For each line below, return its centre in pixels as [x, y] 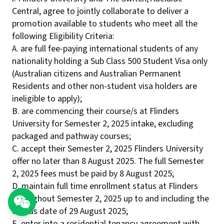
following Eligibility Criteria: [63, 36]
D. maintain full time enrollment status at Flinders [105, 186]
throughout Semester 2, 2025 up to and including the [110, 199]
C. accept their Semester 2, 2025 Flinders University [107, 149]
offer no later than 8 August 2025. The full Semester [108, 161]
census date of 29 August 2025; [70, 211]
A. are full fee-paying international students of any [105, 49]
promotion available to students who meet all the [105, 24]
